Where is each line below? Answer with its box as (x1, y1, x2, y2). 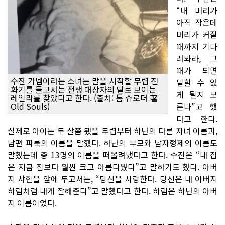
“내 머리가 (176, 4, 217, 16)
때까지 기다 (176, 40, 217, 52)
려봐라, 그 (176, 52, 217, 64)
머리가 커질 (176, 28, 217, 40)
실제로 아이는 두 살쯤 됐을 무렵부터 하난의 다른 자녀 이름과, (8, 124, 217, 137)
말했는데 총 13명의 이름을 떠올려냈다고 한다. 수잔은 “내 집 (8, 148, 217, 161)
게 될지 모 (176, 88, 217, 100)
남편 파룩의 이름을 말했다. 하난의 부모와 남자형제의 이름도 (8, 136, 217, 149)
